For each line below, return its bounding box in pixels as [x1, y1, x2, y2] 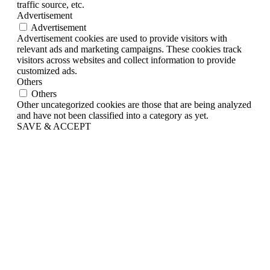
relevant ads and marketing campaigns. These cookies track [17, 43, 242, 54]
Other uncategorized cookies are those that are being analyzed [17, 99, 251, 110]
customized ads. [17, 65, 77, 76]
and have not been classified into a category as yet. [17, 110, 209, 121]
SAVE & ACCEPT [17, 121, 91, 131]
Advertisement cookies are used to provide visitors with [17, 33, 227, 43]
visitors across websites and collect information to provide [17, 54, 236, 65]
